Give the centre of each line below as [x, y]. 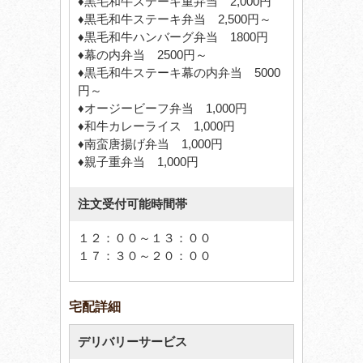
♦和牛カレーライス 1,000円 [156, 126]
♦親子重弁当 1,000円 [138, 161]
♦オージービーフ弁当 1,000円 [162, 108]
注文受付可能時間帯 [132, 203]
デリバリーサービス [132, 341]
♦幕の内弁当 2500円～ [143, 54]
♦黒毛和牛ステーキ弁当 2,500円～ [175, 19]
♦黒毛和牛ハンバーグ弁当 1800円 [173, 36]
